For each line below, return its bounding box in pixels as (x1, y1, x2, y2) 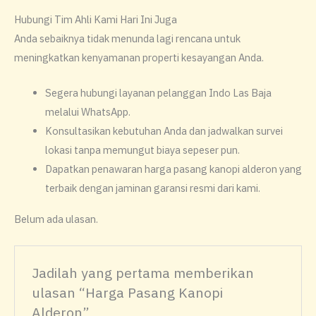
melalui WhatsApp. (44, 104, 130, 119)
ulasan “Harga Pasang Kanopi (32, 283, 224, 301)
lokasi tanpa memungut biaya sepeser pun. (44, 142, 240, 157)
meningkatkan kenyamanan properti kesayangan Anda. (14, 50, 264, 64)
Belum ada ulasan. (14, 212, 98, 226)
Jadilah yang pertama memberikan (32, 263, 255, 281)
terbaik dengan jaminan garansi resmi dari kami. (44, 181, 260, 195)
